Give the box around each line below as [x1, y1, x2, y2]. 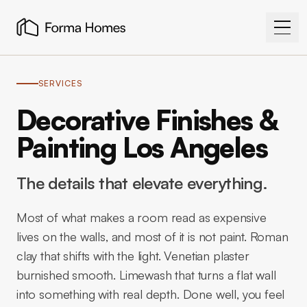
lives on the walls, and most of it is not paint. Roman [16, 229, 288, 244]
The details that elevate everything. [16, 173, 268, 193]
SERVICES [38, 78, 82, 88]
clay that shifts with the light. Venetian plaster [16, 248, 249, 263]
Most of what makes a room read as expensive [16, 210, 267, 225]
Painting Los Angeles [16, 130, 267, 164]
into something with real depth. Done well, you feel [16, 286, 285, 302]
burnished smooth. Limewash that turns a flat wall [16, 267, 276, 282]
